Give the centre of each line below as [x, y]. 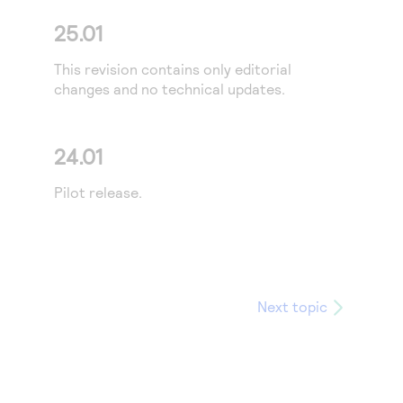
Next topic [292, 306]
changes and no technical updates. [170, 89]
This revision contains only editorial [173, 69]
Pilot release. [98, 192]
